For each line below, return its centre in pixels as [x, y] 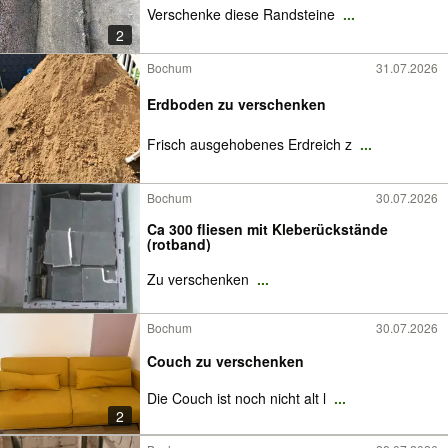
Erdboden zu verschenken [236, 103]
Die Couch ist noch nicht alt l [238, 397]
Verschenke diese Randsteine [243, 13]
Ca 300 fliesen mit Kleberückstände [267, 228]
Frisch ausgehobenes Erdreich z [251, 143]
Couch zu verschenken [225, 360]
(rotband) [179, 243]
